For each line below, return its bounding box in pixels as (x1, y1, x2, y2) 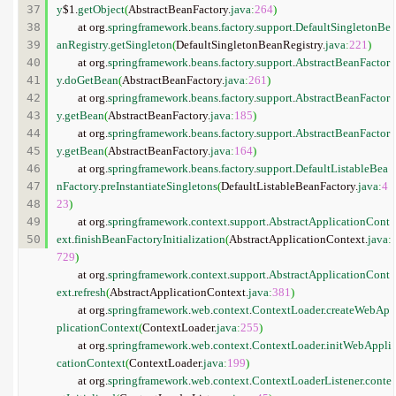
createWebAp (326, 303, 390, 316)
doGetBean (65, 73, 118, 87)
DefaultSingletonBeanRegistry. (176, 38, 325, 51)
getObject (78, 3, 125, 16)
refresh (74, 286, 106, 299)
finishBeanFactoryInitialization (74, 232, 225, 246)
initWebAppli (326, 339, 392, 352)
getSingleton (110, 38, 172, 51)
